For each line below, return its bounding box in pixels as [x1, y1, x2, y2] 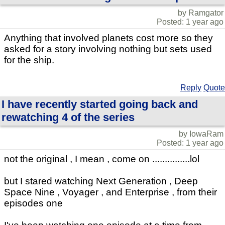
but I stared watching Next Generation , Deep [4, 176, 198, 187]
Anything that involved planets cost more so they [4, 33, 213, 44]
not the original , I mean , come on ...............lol [4, 154, 199, 165]
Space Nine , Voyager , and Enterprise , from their [4, 187, 217, 198]
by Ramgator [178, 9, 223, 18]
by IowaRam [179, 130, 223, 139]
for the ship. [4, 55, 54, 66]
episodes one [4, 198, 63, 209]
